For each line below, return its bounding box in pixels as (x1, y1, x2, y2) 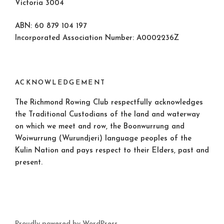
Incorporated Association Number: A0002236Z (15, 34, 179, 42)
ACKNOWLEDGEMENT (15, 79, 106, 86)
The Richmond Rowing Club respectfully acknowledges (15, 99, 203, 107)
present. (15, 159, 42, 167)
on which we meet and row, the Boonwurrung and (15, 123, 184, 131)
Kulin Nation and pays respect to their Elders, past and (15, 147, 209, 155)
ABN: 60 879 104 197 (15, 22, 86, 30)
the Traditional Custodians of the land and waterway (15, 111, 200, 119)
